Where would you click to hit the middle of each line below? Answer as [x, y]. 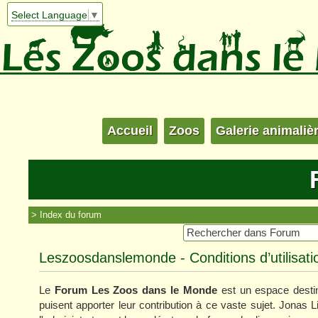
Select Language [49, 15]
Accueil [130, 130]
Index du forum [71, 214]
